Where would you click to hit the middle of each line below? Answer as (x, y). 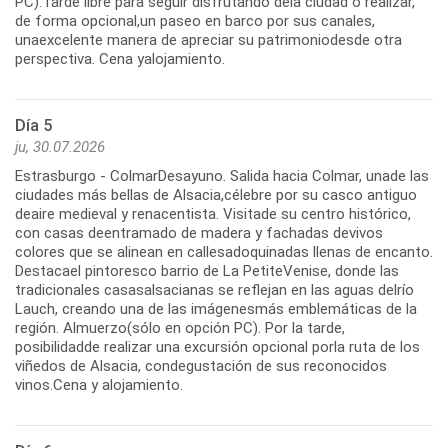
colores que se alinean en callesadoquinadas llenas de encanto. (224, 251)
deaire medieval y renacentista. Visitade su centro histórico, (213, 213)
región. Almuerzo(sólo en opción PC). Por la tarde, (180, 327)
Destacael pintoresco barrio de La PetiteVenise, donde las (207, 270)
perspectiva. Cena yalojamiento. (120, 58)
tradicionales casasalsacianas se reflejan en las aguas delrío (214, 289)
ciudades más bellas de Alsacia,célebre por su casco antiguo (216, 194)
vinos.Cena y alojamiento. (99, 384)
